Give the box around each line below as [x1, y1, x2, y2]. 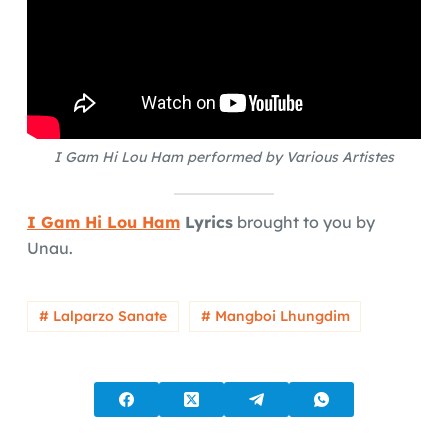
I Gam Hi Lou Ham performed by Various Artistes [53, 147, 394, 166]
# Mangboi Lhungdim [200, 307, 350, 326]
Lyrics [179, 211, 233, 232]
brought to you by [232, 211, 375, 232]
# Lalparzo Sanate [38, 307, 167, 326]
